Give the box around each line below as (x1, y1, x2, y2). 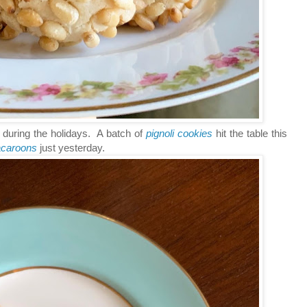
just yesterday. (37, 141, 110, 153)
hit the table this (212, 127, 287, 139)
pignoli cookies (146, 127, 212, 139)
